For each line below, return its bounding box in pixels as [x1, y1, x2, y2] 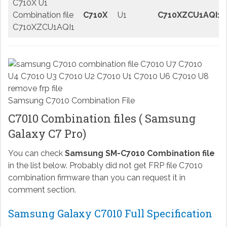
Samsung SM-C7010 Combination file [64, 148, 215, 159]
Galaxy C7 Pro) [8, 126, 86, 141]
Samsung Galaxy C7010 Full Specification [8, 207, 212, 220]
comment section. [8, 185, 76, 195]
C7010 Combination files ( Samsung [8, 111, 196, 126]
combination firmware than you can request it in [8, 173, 185, 183]
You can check [8, 148, 65, 159]
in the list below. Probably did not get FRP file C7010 [8, 161, 203, 171]
